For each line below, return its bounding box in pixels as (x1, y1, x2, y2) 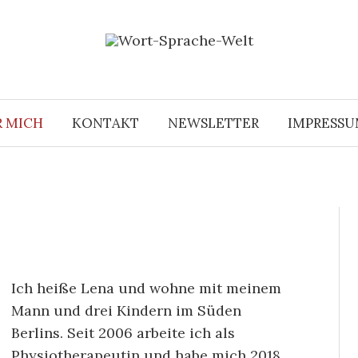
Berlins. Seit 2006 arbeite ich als (11, 323, 235, 342)
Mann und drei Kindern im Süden (11, 300, 241, 320)
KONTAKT (71, 113, 139, 132)
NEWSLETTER (167, 113, 259, 132)
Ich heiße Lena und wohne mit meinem (11, 278, 281, 297)
